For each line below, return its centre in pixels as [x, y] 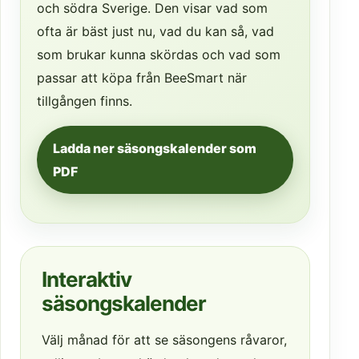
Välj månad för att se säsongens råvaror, [164, 340]
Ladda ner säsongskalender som [155, 148]
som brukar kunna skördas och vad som [159, 55]
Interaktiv [87, 280]
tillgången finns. [85, 101]
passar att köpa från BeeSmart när [142, 78]
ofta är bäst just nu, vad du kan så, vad [155, 32]
